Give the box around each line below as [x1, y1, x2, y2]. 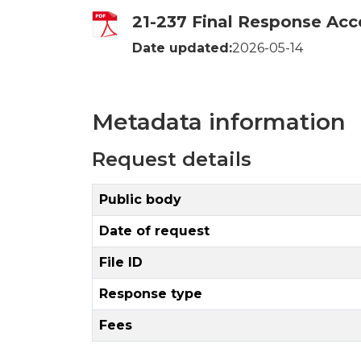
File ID [99, 254, 143, 270]
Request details [92, 147, 251, 171]
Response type [99, 285, 202, 301]
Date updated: [132, 39, 232, 56]
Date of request [99, 222, 210, 239]
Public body [99, 191, 181, 207]
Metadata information [92, 107, 346, 135]
